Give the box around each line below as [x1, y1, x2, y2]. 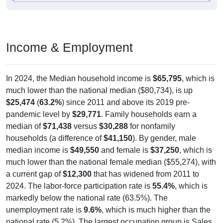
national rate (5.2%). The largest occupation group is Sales [6, 210, 212, 219]
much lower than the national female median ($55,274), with [6, 150, 216, 159]
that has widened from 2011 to [92, 162, 199, 171]
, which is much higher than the [102, 198, 211, 207]
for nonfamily [128, 114, 175, 123]
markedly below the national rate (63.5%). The [6, 186, 168, 195]
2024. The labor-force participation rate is [6, 174, 152, 183]
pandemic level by [6, 102, 72, 111]
